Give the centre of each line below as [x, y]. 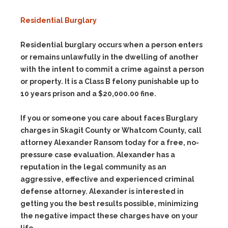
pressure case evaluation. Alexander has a [98, 155]
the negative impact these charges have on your [109, 216]
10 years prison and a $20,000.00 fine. [88, 94]
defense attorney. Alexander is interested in [102, 192]
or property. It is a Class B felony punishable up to [109, 82]
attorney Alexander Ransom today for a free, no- [110, 143]
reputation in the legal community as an [93, 167]
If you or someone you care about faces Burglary [109, 118]
